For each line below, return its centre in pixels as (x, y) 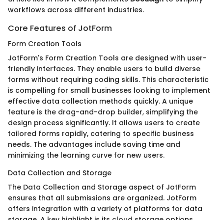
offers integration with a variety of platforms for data (105, 208)
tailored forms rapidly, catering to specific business (101, 133)
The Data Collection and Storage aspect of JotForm (102, 187)
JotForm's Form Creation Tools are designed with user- (107, 58)
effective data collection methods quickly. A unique (100, 101)
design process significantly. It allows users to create (104, 123)
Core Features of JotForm (60, 28)
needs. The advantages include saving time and (94, 144)
